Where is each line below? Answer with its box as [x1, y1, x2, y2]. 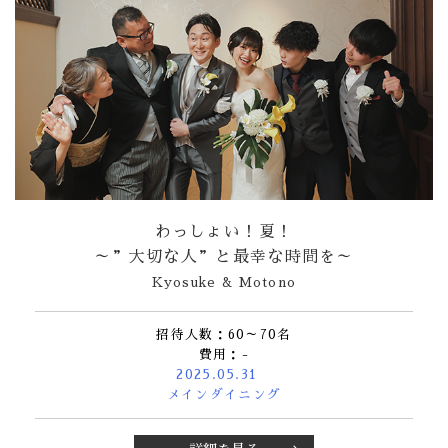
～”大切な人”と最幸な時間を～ [94, 248, 354, 265]
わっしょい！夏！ [154, 223, 294, 240]
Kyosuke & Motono [151, 275, 297, 289]
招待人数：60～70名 [156, 327, 292, 341]
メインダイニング [166, 387, 282, 401]
